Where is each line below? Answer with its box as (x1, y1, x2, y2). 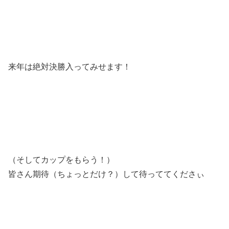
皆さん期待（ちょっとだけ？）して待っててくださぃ (8, 168, 204, 179)
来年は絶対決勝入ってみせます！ (8, 61, 131, 72)
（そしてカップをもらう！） (8, 154, 114, 165)
